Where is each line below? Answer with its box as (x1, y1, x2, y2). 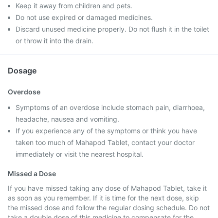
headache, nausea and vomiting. (16, 115, 119, 123)
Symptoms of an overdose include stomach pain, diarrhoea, (16, 103, 205, 111)
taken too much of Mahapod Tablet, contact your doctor (16, 138, 195, 146)
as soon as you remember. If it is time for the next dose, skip (8, 194, 199, 202)
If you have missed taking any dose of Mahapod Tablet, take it (8, 184, 207, 192)
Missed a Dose (8, 169, 56, 178)
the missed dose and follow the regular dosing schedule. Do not (8, 203, 210, 212)
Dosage (8, 66, 36, 75)
